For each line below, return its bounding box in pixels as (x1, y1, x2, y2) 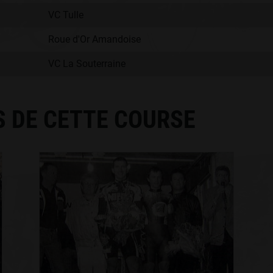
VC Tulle (48, 9, 83, 21)
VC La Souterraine (48, 58, 126, 69)
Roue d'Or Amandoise (48, 34, 141, 45)
